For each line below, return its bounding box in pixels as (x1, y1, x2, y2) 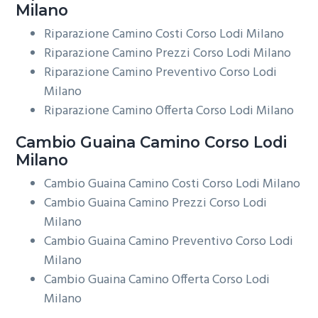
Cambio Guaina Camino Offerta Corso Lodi (44, 270, 270, 291)
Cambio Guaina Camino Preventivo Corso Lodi (44, 231, 294, 253)
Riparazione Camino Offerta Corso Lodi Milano (44, 100, 295, 121)
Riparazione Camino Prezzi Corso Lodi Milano (44, 43, 292, 64)
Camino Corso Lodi (136, 132, 287, 151)
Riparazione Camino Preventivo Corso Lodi (44, 62, 278, 83)
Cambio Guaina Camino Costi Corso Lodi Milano (44, 174, 301, 195)
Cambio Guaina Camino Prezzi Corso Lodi (44, 193, 268, 214)
